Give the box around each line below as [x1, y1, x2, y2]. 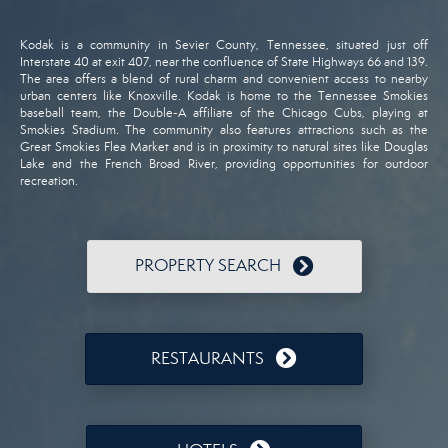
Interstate [20, 54, 74, 71]
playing [372, 105, 419, 122]
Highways [312, 54, 367, 71]
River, [187, 156, 226, 173]
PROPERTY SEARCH [134, 255, 281, 277]
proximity [223, 139, 277, 156]
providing [225, 156, 284, 173]
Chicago [282, 105, 335, 122]
